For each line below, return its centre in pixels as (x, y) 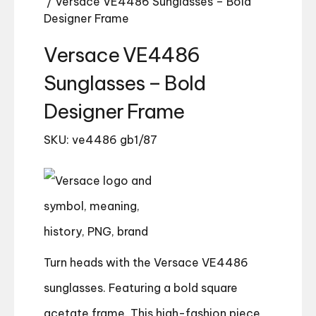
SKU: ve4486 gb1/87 (101, 140)
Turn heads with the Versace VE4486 (146, 263)
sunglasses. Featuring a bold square (141, 288)
